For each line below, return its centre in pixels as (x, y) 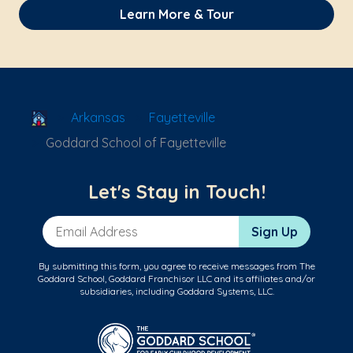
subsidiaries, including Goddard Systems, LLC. (176, 292)
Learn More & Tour (176, 15)
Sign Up (275, 232)
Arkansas (98, 118)
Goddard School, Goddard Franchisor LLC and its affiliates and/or (176, 279)
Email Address (84, 224)
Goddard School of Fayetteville (136, 143)
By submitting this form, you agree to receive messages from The (176, 266)
